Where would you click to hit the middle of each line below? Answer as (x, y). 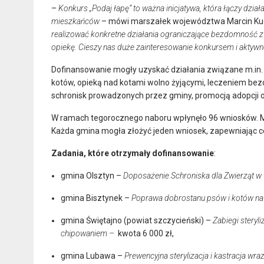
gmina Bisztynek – (96, 198)
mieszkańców (75, 21)
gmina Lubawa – (93, 255)
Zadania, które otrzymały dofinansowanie (133, 153)
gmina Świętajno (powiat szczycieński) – (137, 220)
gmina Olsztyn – (92, 175)
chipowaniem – (88, 233)
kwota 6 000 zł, (145, 233)
